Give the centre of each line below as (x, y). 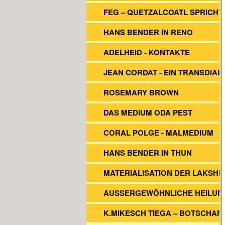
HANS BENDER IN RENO (148, 32)
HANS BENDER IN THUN (148, 153)
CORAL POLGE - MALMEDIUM (158, 133)
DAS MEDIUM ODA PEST (148, 113)
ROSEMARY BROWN (141, 92)
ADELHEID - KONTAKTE (147, 52)
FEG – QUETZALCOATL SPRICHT (163, 12)
